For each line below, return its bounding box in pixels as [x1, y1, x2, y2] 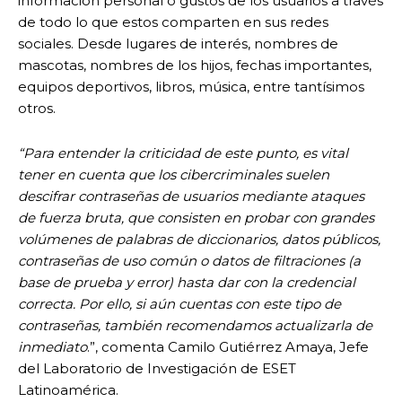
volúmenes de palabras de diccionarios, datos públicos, [18, 230, 380, 248]
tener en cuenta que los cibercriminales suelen [18, 165, 329, 183]
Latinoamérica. [18, 380, 118, 398]
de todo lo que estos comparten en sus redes [18, 13, 328, 31]
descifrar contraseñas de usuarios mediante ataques [18, 187, 364, 205]
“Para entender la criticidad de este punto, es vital [18, 144, 348, 162]
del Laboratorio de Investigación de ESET [18, 359, 296, 377]
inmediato [18, 337, 87, 355]
